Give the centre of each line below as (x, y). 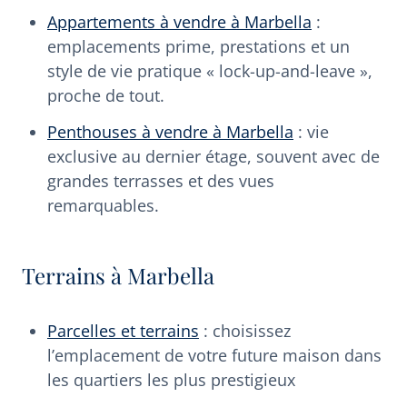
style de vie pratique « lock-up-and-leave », (210, 71)
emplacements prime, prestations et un (199, 47)
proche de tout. (106, 96)
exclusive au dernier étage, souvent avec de (213, 156)
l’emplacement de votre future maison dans (214, 355)
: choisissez (245, 330)
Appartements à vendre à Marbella (179, 22)
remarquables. (103, 205)
